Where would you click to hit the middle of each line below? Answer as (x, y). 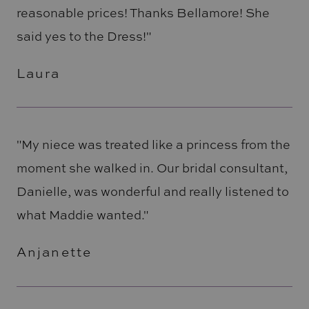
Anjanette (54, 252)
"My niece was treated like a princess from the (153, 144)
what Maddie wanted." (82, 215)
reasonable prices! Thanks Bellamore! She (143, 12)
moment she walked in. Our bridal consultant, (152, 168)
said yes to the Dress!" (83, 36)
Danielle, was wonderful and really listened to (152, 191)
